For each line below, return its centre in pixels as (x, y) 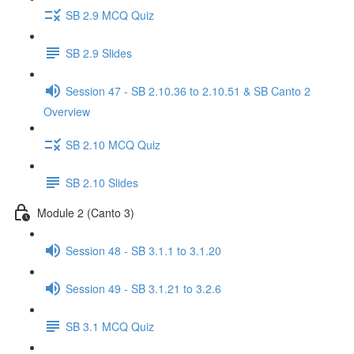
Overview (67, 111)
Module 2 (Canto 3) (86, 212)
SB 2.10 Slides (102, 182)
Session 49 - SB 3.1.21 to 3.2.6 (143, 288)
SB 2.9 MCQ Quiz (110, 15)
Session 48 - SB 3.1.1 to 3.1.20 (143, 250)
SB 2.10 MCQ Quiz (113, 144)
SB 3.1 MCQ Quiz (110, 326)
